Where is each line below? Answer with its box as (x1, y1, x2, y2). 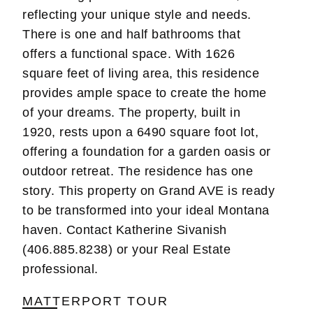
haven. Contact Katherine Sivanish (22, 222, 227, 237)
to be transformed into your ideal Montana (22, 203, 270, 217)
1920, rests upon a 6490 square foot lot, (22, 124, 259, 139)
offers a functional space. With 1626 (22, 46, 235, 61)
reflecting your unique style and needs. (22, 7, 252, 22)
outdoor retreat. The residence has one (22, 163, 254, 178)
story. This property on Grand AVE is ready (22, 183, 275, 198)
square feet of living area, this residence (22, 66, 260, 80)
